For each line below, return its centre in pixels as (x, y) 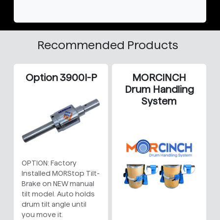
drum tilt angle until (54, 205)
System (159, 101)
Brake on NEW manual (58, 184)
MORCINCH (159, 78)
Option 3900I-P (61, 78)
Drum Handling (159, 90)
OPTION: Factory (49, 163)
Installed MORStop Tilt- (61, 174)
